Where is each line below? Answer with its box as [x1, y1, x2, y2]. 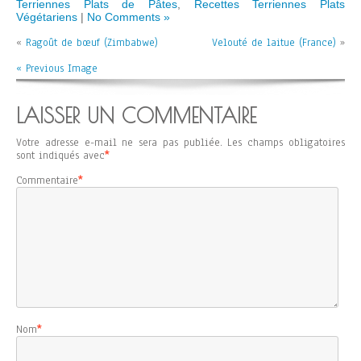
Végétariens [16, 10, 77, 23]
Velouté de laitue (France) [212, 35, 336, 50]
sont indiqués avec [16, 148, 105, 163]
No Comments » [87, 10, 170, 23]
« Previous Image [16, 61, 98, 76]
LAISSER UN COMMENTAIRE [16, 104, 256, 127]
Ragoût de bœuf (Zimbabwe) [26, 35, 158, 50]
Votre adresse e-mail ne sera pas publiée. [16, 135, 222, 150]
